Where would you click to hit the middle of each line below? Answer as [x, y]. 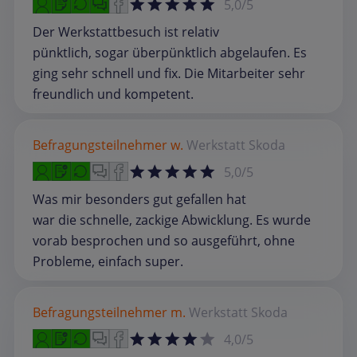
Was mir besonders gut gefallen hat [139, 200]
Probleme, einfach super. [108, 262]
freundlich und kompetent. [113, 94]
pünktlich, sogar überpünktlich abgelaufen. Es [170, 53]
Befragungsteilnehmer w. [108, 145]
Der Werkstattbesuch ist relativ [126, 32]
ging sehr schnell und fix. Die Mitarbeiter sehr [169, 74]
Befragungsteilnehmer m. [109, 313]
